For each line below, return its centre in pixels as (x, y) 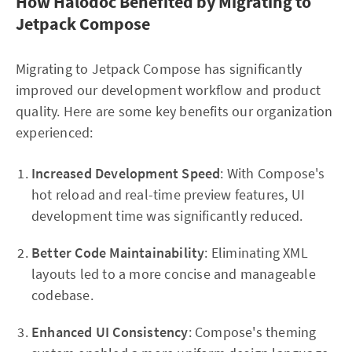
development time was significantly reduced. (167, 216)
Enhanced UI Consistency (110, 332)
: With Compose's (273, 173)
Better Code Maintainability (118, 253)
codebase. (62, 295)
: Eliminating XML (256, 253)
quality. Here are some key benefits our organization (174, 111)
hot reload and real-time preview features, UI (169, 194)
